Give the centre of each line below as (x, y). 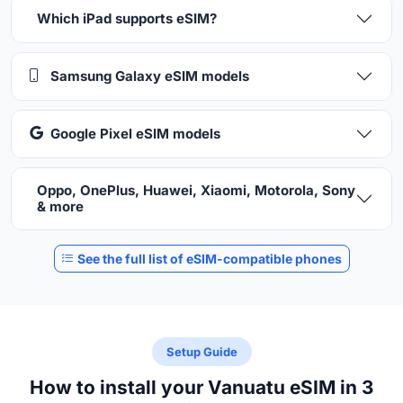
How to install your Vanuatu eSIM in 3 (201, 387)
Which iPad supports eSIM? (127, 18)
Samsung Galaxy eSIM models (150, 76)
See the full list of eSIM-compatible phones (208, 258)
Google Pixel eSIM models (135, 133)
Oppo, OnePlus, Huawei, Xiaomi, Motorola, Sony (196, 190)
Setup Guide (201, 351)
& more (60, 206)
